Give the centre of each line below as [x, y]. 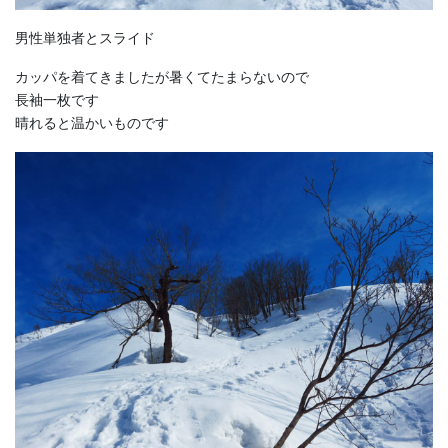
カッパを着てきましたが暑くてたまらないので [162, 77]
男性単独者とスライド [85, 37]
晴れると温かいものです [92, 123]
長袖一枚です [57, 100]
